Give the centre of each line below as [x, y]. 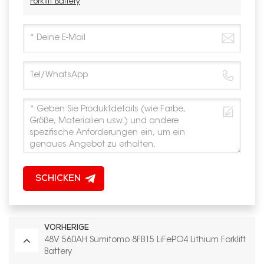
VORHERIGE [67, 228]
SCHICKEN [58, 179]
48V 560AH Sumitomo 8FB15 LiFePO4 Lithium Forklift [145, 240]
